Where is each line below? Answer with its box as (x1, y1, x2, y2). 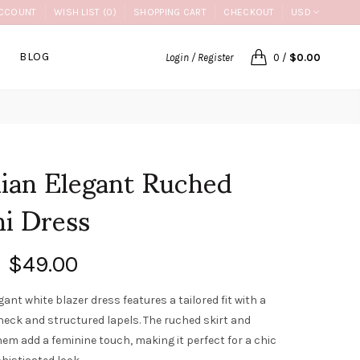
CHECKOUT (223, 6, 275, 18)
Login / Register (165, 51, 233, 63)
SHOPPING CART (133, 6, 207, 18)
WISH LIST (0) (53, 6, 117, 18)
